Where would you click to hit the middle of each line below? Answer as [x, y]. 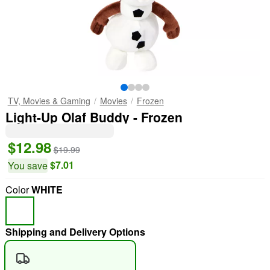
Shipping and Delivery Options [75, 232]
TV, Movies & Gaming [49, 101]
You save [27, 165]
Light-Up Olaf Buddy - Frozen [94, 117]
